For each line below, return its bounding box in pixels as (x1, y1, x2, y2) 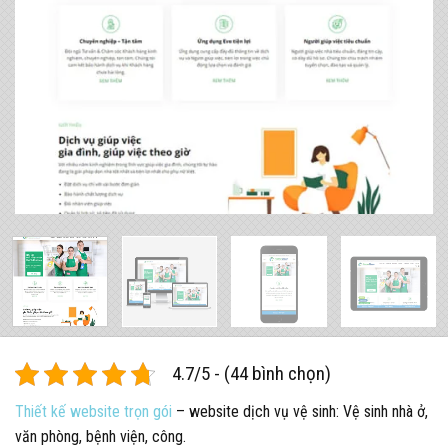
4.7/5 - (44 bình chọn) (172, 361, 331, 385)
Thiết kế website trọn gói (15, 401, 172, 421)
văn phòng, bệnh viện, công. (15, 426, 186, 446)
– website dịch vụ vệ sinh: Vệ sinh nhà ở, (172, 401, 428, 421)
